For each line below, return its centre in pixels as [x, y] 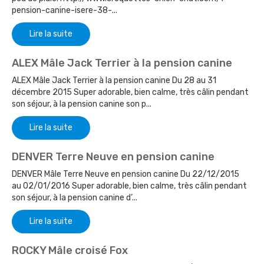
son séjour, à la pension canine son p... [82, 104]
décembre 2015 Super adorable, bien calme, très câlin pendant [130, 92]
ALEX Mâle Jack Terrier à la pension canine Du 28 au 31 [114, 80]
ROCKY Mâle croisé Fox [70, 250]
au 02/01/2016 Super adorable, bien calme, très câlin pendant [129, 186]
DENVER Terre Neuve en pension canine [113, 156]
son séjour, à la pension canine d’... [75, 197]
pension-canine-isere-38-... [65, 10]
